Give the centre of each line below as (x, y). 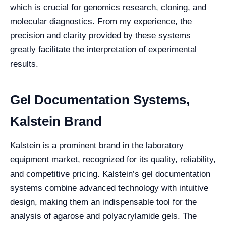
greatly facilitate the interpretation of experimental (103, 50)
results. (24, 64)
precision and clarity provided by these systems (100, 36)
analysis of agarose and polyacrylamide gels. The (103, 216)
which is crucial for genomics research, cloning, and (108, 7)
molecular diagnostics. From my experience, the (101, 21)
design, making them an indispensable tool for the (103, 202)
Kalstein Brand (56, 121)
